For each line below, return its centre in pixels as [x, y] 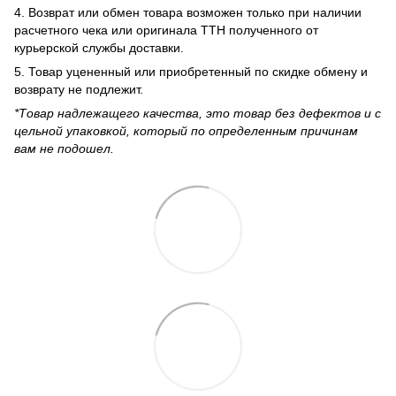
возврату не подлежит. [79, 90]
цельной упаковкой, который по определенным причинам [186, 131]
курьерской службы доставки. [99, 48]
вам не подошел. [64, 149]
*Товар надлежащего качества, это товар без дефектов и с [198, 114]
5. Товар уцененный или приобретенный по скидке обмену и [191, 72]
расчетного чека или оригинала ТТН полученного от [166, 30]
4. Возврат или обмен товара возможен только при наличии [188, 13]
